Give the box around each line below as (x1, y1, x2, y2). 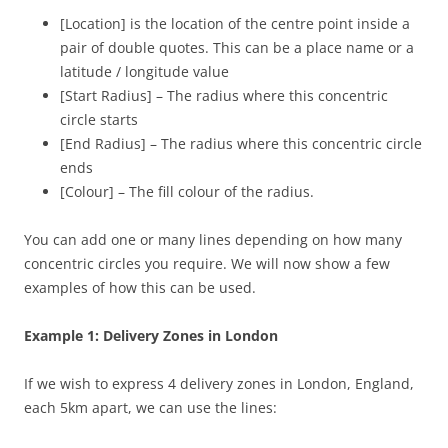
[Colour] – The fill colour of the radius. (60, 182, 314, 202)
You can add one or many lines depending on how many (24, 230, 402, 250)
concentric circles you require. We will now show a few (24, 254, 390, 274)
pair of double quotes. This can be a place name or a (60, 38, 414, 58)
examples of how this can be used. (24, 278, 256, 298)
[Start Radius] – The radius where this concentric (60, 86, 388, 106)
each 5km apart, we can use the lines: (24, 398, 277, 418)
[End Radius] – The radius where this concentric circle (60, 134, 422, 154)
